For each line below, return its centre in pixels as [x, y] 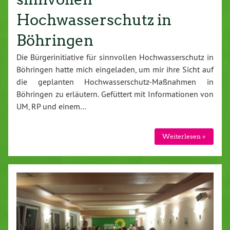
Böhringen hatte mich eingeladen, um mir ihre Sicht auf [115, 70]
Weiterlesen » [184, 136]
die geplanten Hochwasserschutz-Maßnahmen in [115, 82]
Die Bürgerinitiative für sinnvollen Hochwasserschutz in [115, 57]
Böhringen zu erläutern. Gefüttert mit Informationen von [115, 94]
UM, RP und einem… [51, 107]
